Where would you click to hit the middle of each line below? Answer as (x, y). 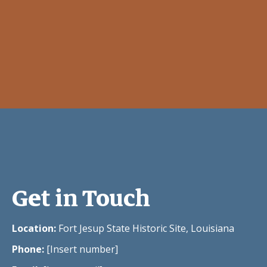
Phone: (28, 249)
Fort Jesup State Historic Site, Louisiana (145, 228)
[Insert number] (81, 249)
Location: (34, 228)
